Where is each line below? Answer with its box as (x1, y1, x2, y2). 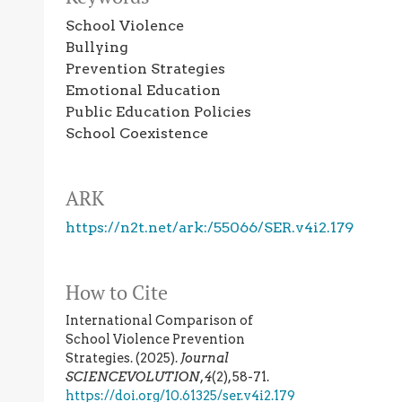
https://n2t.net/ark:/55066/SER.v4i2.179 (66, 219, 354, 237)
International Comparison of (66, 312, 253, 329)
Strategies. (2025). (66, 350, 180, 367)
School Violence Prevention (66, 331, 245, 348)
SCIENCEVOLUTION (66, 369, 200, 386)
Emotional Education (66, 82, 221, 100)
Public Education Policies (66, 103, 251, 121)
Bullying (66, 39, 128, 57)
